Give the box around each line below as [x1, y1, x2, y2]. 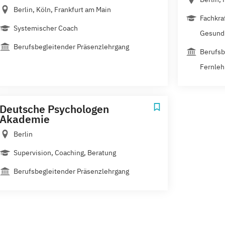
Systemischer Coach [14, 24, 78, 33]
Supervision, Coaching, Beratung [14, 148, 116, 158]
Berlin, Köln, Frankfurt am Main [14, 5, 111, 15]
